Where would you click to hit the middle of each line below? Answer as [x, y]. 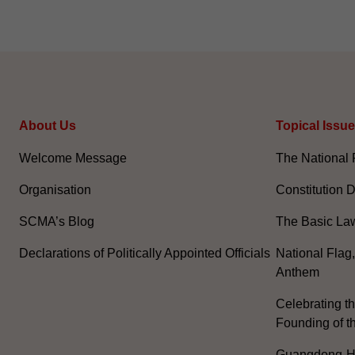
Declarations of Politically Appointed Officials [145, 254]
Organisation [55, 190]
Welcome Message [73, 158]
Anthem [298, 273]
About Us [48, 126]
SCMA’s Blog [57, 222]
